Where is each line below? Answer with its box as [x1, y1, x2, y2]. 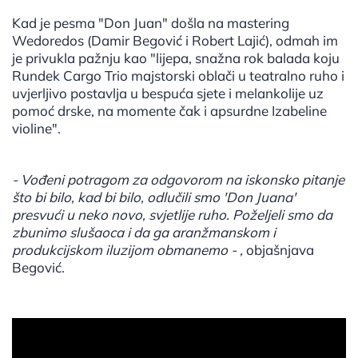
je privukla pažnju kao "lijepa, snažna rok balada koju [12, 50, 340, 67]
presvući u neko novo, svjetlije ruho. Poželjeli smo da [12, 206, 332, 224]
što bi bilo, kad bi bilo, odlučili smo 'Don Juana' [12, 189, 296, 206]
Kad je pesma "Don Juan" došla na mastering [12, 14, 289, 32]
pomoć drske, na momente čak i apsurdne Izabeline [12, 102, 327, 120]
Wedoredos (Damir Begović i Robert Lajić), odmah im [12, 32, 338, 50]
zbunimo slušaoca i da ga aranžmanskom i [12, 224, 276, 241]
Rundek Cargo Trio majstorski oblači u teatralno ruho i [12, 67, 344, 85]
